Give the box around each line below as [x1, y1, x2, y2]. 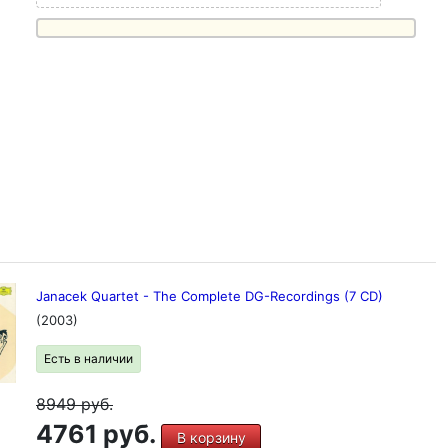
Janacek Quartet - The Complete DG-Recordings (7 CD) [36, 288, 383, 304]
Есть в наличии [44, 351, 133, 366]
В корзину [176, 429, 246, 446]
